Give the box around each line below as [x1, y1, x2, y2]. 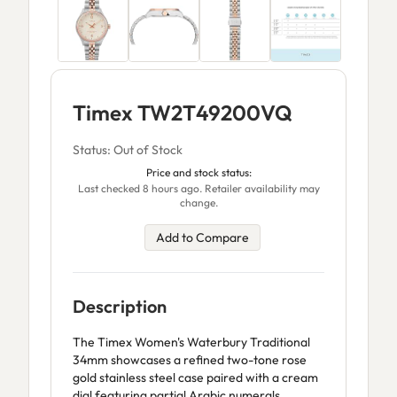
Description [73, 295, 167, 317]
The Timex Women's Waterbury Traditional [73, 334, 310, 350]
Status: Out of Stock [73, 142, 183, 158]
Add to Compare [155, 230, 249, 245]
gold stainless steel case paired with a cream [73, 370, 318, 385]
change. [179, 196, 218, 209]
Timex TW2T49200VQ [73, 99, 292, 126]
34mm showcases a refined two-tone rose [73, 352, 307, 368]
